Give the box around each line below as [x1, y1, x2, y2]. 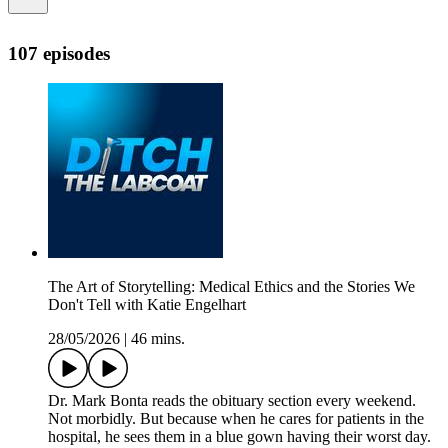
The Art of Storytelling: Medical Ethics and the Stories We [48, 278, 415, 296]
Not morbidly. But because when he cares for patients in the [48, 410, 424, 428]
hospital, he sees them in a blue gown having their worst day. [48, 428, 431, 446]
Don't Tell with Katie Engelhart [48, 296, 246, 314]
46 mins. [131, 330, 185, 348]
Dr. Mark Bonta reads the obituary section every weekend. [48, 392, 416, 410]
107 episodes [8, 42, 110, 64]
